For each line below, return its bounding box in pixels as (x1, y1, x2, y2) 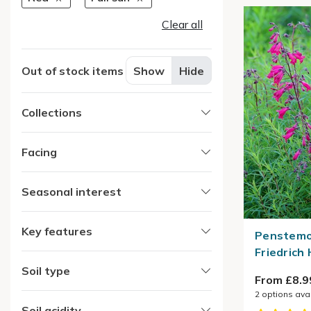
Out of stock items (22, 63, 124, 78)
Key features (22, 224, 92, 238)
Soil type (22, 263, 70, 278)
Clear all (162, 17, 203, 31)
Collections (22, 105, 82, 119)
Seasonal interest (22, 184, 121, 199)
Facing (22, 144, 57, 159)
